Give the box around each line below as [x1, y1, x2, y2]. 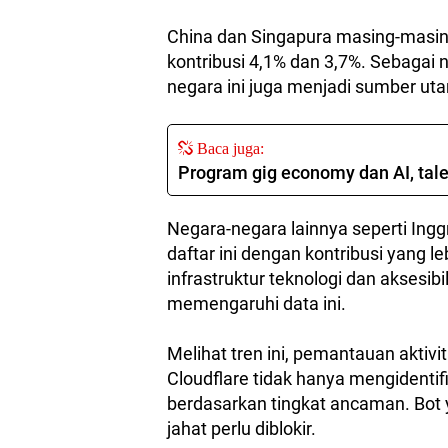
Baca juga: [193, 140, 264, 157]
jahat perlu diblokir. [167, 418, 316, 440]
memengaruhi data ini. [167, 293, 346, 315]
